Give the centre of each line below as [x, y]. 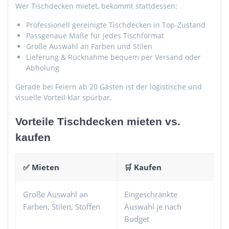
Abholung [43, 67]
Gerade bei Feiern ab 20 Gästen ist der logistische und [109, 86]
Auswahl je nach [153, 206]
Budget [137, 219]
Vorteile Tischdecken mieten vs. [98, 121]
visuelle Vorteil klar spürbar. [64, 97]
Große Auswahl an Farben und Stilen [89, 46]
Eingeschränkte [151, 194]
